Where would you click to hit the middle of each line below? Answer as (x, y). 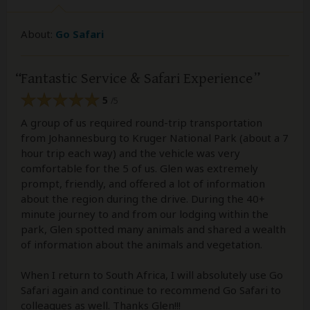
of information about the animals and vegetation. (142, 244)
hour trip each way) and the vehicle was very (130, 153)
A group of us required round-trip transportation (142, 122)
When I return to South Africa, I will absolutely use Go (152, 274)
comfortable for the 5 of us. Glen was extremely (139, 168)
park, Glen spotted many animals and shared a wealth (153, 229)
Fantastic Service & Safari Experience (137, 79)
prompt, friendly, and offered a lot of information (143, 183)
